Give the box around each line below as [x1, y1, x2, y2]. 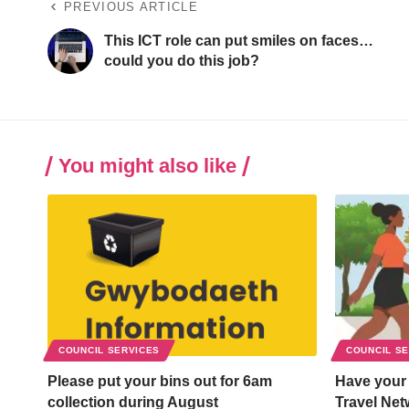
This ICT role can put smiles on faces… [104, 33, 373, 49]
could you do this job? [104, 53, 259, 69]
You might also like [58, 154, 236, 178]
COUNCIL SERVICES [58, 345, 161, 356]
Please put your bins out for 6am [47, 373, 272, 390]
